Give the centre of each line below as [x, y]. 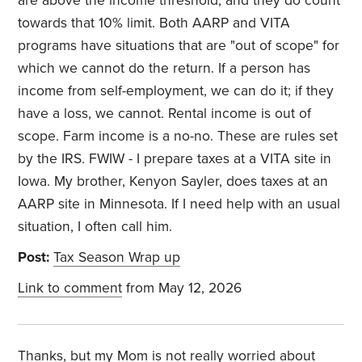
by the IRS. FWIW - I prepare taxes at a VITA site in [175, 159]
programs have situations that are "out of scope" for [179, 46]
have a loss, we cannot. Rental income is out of [165, 114]
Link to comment [70, 288]
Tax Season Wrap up [117, 258]
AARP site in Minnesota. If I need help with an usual [179, 204]
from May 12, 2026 [182, 288]
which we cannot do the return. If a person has [164, 69]
